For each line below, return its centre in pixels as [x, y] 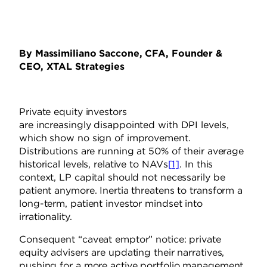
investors [105, 112]
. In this [196, 164]
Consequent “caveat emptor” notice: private [120, 239]
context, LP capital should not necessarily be [122, 177]
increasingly [65, 125]
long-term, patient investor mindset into [111, 204]
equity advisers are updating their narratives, [122, 252]
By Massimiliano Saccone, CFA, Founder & [121, 53]
